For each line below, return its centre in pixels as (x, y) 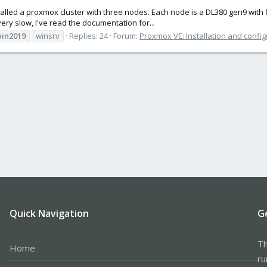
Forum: (126, 35)
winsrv (48, 35)
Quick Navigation (49, 213)
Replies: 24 (89, 35)
